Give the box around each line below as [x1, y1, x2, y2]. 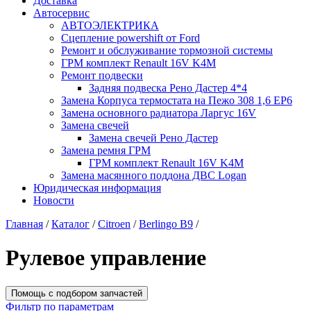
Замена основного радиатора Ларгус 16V [61, 107, 256, 119]
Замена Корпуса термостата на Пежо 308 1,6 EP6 [61, 94, 292, 106]
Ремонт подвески [61, 69, 143, 81]
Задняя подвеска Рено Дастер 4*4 [89, 82, 247, 94]
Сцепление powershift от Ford [61, 32, 200, 44]
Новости [33, 194, 74, 206]
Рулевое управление [6, 245, 206, 271]
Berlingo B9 [139, 218, 193, 230]
